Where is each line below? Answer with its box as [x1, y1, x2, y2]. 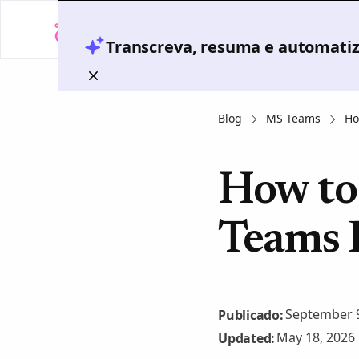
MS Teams [266, 111, 321, 126]
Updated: [218, 329, 275, 347]
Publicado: [218, 305, 284, 324]
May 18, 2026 [276, 329, 356, 346]
